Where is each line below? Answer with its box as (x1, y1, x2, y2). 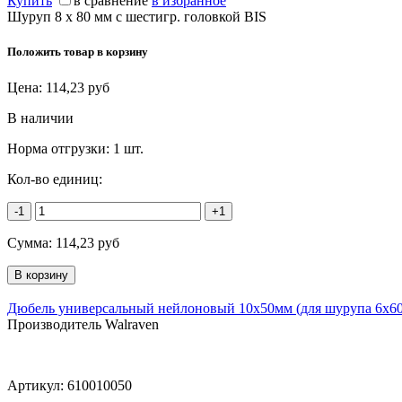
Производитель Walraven (7, 316, 159, 332)
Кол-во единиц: (7, 170, 102, 187)
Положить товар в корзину (7, 45, 148, 59)
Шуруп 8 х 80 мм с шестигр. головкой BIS (7, 9, 270, 25)
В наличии (7, 109, 74, 126)
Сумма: (7, 234, 56, 250)
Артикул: (7, 377, 67, 393)
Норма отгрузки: (7, 140, 113, 156)
